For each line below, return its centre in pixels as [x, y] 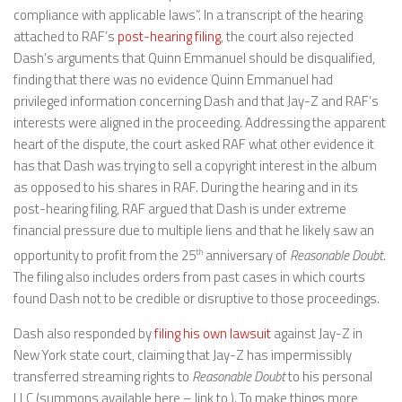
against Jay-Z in [317, 333]
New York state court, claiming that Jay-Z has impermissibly [183, 354]
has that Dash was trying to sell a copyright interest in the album [195, 165]
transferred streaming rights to [103, 376]
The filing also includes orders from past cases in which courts [189, 276]
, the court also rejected [287, 36]
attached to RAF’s [66, 36]
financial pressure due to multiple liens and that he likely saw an [194, 230]
